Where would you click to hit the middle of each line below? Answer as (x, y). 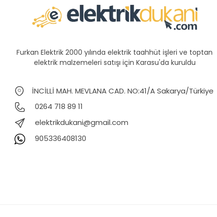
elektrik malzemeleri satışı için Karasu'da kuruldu (115, 63)
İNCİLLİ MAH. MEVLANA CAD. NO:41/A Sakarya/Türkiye (123, 91)
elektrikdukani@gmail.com (82, 122)
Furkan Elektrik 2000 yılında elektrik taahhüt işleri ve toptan (115, 53)
